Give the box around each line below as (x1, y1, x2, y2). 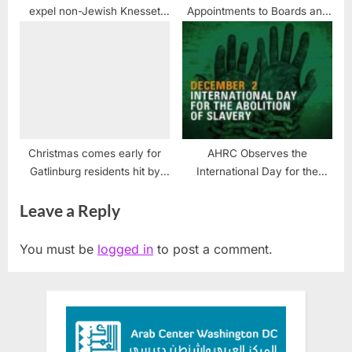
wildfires (74, 182, 115, 196)
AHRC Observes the (207, 146, 307, 159)
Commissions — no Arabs (192, 22, 322, 35)
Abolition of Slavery (208, 182, 306, 196)
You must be (20, 241, 97, 258)
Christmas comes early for (28, 146, 161, 159)
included (236, 40, 279, 53)
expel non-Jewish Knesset (28, 4, 161, 17)
